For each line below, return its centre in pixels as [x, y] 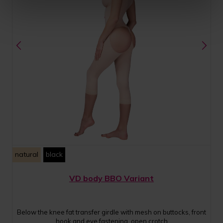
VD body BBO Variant [111, 178]
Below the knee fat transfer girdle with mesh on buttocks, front [111, 212]
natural [27, 154]
